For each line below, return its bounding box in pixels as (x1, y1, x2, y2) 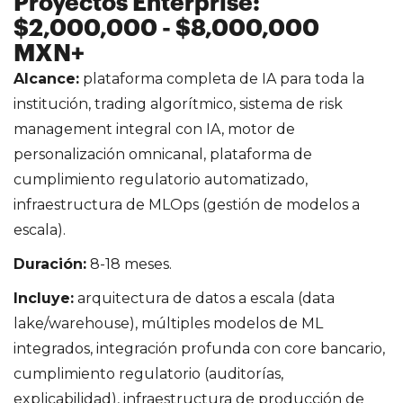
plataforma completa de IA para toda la (79, 69, 364, 87)
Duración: (13, 255, 86, 273)
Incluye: (13, 289, 74, 307)
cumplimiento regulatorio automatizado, (13, 170, 308, 188)
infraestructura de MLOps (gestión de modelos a (13, 195, 360, 213)
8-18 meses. (86, 255, 172, 273)
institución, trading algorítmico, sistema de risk (13, 94, 343, 112)
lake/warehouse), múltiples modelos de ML (13, 314, 323, 332)
